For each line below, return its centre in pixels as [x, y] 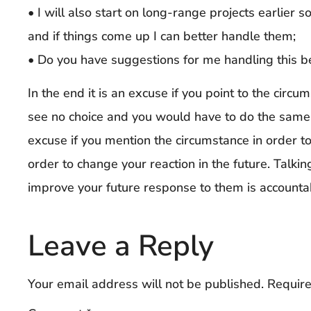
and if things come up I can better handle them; [162, 36]
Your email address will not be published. [146, 284]
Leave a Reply [121, 246]
